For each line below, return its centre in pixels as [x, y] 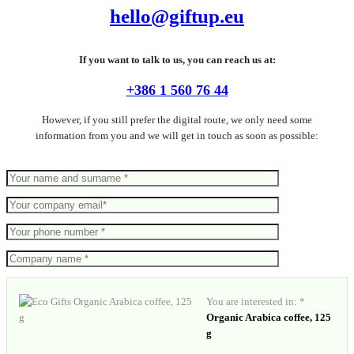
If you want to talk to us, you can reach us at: [177, 60]
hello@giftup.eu [177, 17]
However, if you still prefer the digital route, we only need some [177, 120]
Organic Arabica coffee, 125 [269, 318]
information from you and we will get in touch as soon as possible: [177, 136]
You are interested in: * [256, 302]
